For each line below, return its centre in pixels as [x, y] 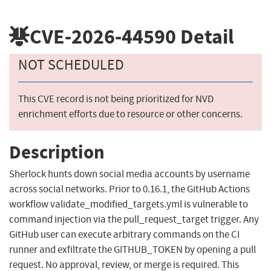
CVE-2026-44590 [103, 36]
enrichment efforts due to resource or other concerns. [130, 114]
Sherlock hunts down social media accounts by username [129, 174]
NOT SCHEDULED [71, 65]
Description [57, 152]
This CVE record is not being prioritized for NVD [116, 99]
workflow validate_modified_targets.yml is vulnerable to [129, 204]
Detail [205, 36]
